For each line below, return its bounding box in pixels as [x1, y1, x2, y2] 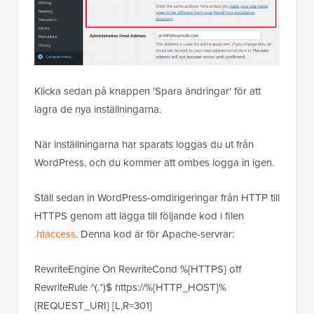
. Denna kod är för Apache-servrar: [76, 226, 234, 242]
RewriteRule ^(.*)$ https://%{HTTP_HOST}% [34, 279, 226, 295]
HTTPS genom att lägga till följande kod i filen [34, 207, 244, 224]
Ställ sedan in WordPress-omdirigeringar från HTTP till [34, 189, 280, 205]
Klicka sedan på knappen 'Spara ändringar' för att [34, 83, 261, 99]
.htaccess [34, 226, 76, 242]
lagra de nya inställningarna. [34, 101, 161, 117]
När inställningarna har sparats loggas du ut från [34, 136, 254, 152]
